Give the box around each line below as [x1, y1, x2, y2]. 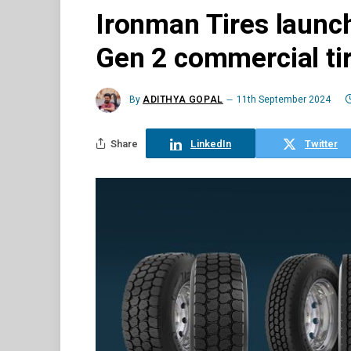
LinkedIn [190, 136, 231, 151]
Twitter [305, 136, 338, 151]
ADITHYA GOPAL [143, 92, 223, 107]
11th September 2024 [236, 92, 331, 107]
